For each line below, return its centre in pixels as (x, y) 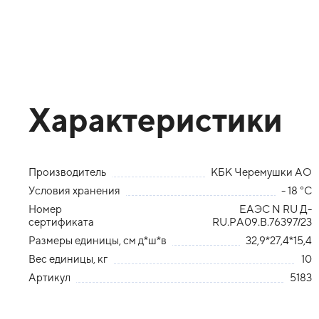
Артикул (49, 277)
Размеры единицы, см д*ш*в (98, 240)
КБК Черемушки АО (262, 172)
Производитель (67, 172)
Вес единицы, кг (68, 258)
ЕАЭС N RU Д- (276, 209)
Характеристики (156, 119)
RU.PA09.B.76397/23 (262, 221)
